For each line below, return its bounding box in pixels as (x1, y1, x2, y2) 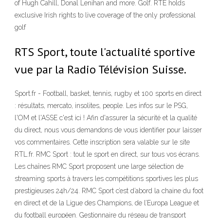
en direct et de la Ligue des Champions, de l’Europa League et (15, 199, 199, 207)
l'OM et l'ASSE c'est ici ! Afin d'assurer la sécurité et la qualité (15, 114, 197, 122)
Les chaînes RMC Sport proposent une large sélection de (15, 163, 183, 171)
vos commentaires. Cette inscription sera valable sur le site (15, 138, 190, 146)
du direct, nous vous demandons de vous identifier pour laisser (15, 126, 202, 134)
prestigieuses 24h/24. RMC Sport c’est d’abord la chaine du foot (15, 187, 203, 195)
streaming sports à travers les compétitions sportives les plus (15, 175, 198, 183)
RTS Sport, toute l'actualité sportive (15, 44, 195, 59)
